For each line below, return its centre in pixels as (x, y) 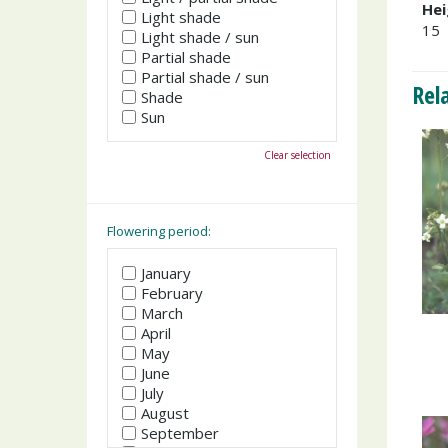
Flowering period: (159, 230)
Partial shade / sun (205, 76)
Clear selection (297, 154)
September (180, 433)
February (172, 293)
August (165, 413)
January (166, 273)
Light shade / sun (200, 36)
